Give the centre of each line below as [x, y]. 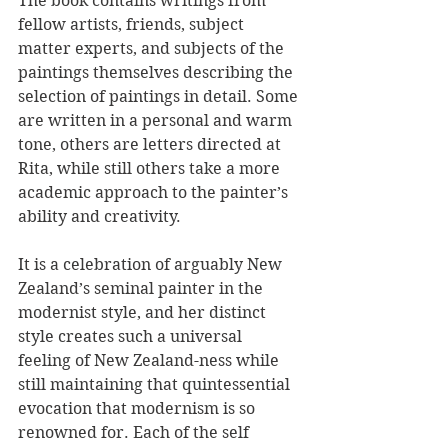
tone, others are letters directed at [151, 145]
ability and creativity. [99, 217]
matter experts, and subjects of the [153, 49]
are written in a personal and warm [157, 121]
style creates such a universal [132, 337]
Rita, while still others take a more [151, 169]
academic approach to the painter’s [155, 193]
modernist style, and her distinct [144, 313]
